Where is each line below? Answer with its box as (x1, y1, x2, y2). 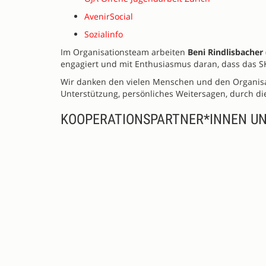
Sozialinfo (84, 28, 123, 40)
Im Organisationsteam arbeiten (61, 46, 188, 58)
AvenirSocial (84, 11, 133, 22)
